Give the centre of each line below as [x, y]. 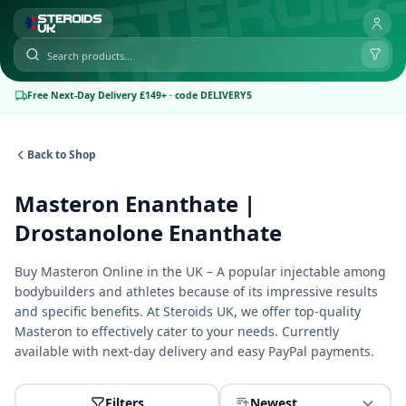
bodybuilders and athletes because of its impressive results [196, 291]
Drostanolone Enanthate [148, 232]
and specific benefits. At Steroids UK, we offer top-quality [188, 311]
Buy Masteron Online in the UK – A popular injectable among [200, 271]
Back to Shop [62, 154]
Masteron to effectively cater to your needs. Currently [177, 331]
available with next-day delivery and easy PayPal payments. [194, 351]
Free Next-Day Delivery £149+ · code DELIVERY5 [140, 95]
